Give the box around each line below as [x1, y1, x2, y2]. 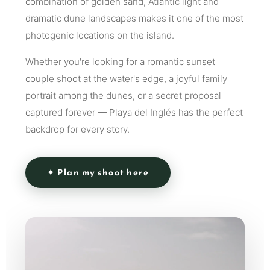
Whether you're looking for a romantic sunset [25, 55, 215, 67]
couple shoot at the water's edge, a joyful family [25, 72, 227, 84]
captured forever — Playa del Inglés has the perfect [25, 106, 243, 118]
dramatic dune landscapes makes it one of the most [25, 12, 243, 24]
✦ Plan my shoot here [47, 165, 149, 179]
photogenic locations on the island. [25, 29, 174, 41]
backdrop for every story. [25, 123, 130, 135]
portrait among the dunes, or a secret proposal [25, 89, 221, 101]
